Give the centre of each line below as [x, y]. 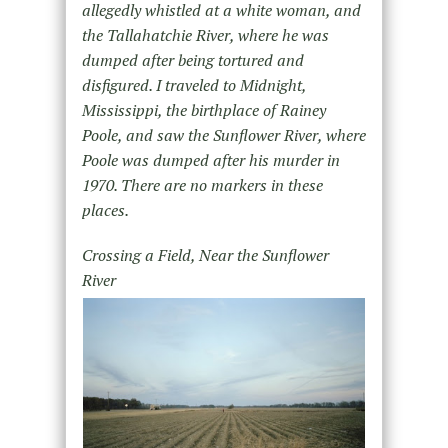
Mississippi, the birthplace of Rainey [203, 110]
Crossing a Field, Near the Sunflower [205, 255]
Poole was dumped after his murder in [210, 160]
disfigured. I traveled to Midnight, [193, 85]
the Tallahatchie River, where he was [205, 35]
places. [105, 210]
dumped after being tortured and [192, 60]
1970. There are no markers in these [202, 185]
